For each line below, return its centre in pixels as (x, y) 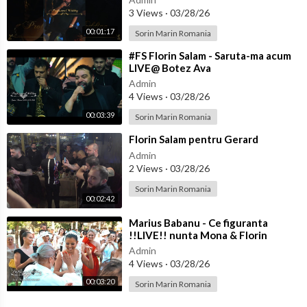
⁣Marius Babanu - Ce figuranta (198, 222)
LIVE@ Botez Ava (170, 68)
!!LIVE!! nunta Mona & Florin (198, 235)
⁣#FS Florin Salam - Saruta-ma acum (210, 56)
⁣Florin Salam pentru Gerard (194, 139)
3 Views (147, 13)
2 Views (147, 169)
